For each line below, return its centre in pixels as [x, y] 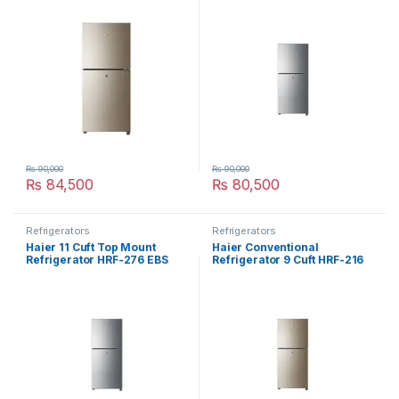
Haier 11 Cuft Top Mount [91, 247]
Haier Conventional [265, 247]
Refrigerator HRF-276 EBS [97, 259]
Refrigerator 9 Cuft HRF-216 [288, 259]
